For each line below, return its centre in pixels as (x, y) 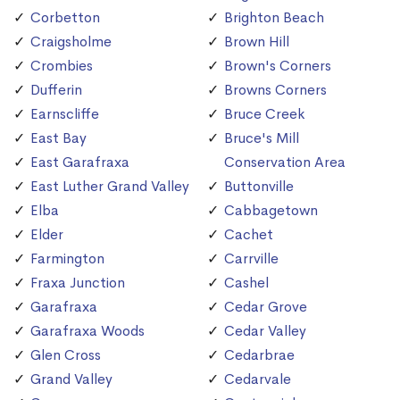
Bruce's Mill (262, 138)
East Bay (58, 138)
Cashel (246, 283)
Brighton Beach (274, 18)
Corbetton (65, 18)
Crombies (62, 66)
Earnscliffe (65, 114)
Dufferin (56, 90)
